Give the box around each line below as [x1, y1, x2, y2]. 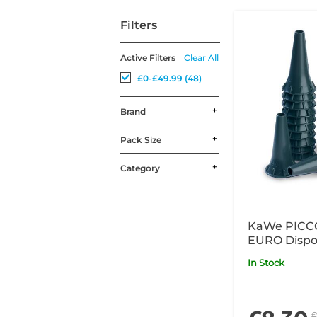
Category [120, 162, 160, 173]
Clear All [183, 52, 219, 63]
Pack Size [120, 134, 161, 145]
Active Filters [120, 52, 175, 63]
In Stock [250, 256, 284, 268]
